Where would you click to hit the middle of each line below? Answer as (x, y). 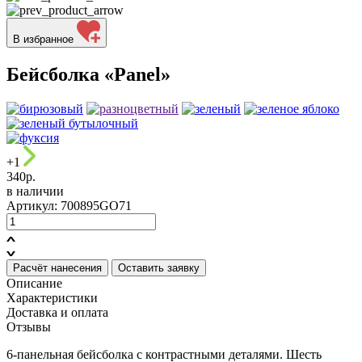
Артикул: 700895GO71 (69, 205)
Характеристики (52, 297)
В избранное (43, 39)
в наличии (35, 191)
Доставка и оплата (57, 312)
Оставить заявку (159, 267)
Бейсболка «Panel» (88, 74)
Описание (34, 283)
